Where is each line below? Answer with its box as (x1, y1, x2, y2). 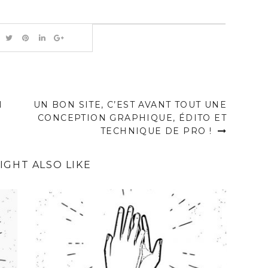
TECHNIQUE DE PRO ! (100, 125, 215, 136)
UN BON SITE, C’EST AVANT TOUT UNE (33, 99, 227, 110)
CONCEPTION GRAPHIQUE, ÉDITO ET (38, 112, 227, 123)
